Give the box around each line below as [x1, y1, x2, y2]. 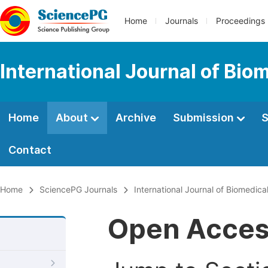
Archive [115, 111, 156, 124]
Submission [173, 111, 236, 124]
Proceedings [216, 16, 265, 26]
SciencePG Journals [39, 185, 117, 194]
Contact [8, 144, 51, 156]
